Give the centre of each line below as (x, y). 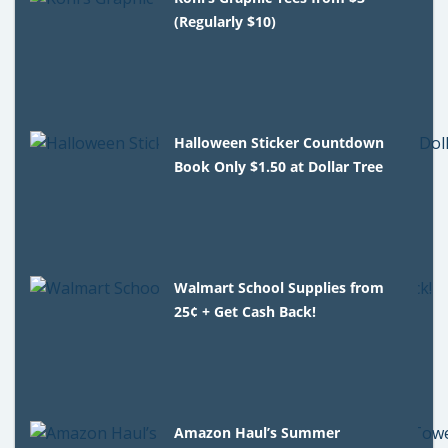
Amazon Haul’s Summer (257, 432)
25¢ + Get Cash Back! (245, 311)
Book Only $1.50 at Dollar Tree (279, 166)
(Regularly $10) (225, 21)
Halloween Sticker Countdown (279, 142)
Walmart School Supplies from (279, 287)
